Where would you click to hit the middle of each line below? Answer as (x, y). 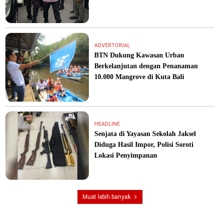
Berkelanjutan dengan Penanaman (146, 66)
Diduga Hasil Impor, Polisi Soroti (144, 144)
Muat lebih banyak (107, 197)
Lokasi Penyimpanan (126, 155)
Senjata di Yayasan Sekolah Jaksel (145, 134)
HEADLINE (107, 124)
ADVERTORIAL (112, 45)
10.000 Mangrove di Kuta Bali (139, 77)
